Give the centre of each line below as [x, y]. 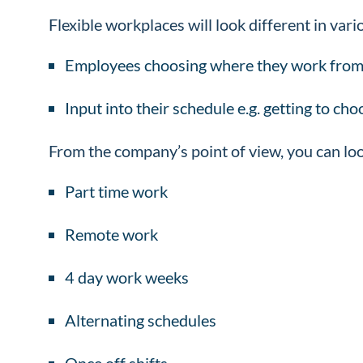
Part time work [118, 191]
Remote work [113, 234]
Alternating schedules [142, 320]
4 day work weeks [128, 277]
